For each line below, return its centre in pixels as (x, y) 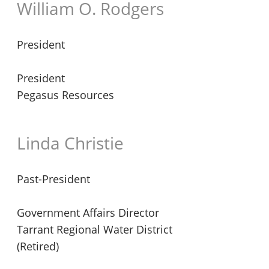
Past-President (53, 179)
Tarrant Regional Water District (95, 229)
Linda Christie (70, 143)
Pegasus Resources (65, 95)
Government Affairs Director (88, 213)
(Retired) (38, 246)
